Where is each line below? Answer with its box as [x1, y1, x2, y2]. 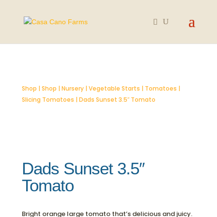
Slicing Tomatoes [21, 95, 74, 104]
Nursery [61, 84, 84, 93]
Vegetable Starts [88, 84, 140, 93]
